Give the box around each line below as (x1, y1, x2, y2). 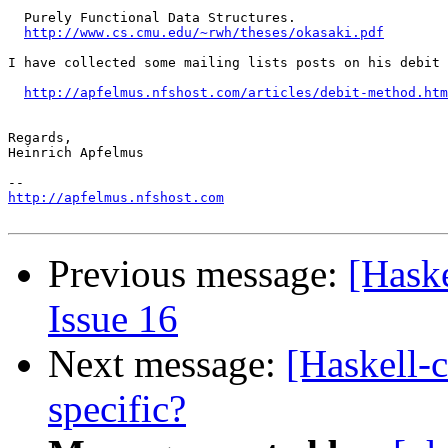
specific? (48, 387, 186, 431)
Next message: (48, 342, 286, 386)
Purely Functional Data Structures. (8, 10, 296, 26)
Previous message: (48, 252, 348, 296)
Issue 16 (48, 297, 178, 341)
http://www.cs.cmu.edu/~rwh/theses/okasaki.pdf (24, 25, 384, 41)
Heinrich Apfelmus (8, 145, 144, 161)
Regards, (8, 130, 72, 146)
